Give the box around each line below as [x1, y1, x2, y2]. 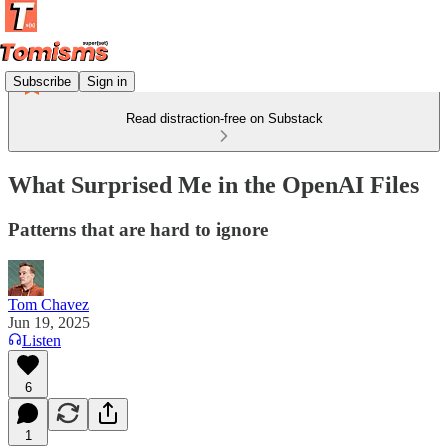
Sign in [87, 73, 127, 89]
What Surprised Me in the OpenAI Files [8, 171, 419, 198]
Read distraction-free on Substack [125, 111, 323, 126]
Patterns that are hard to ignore [8, 218, 268, 240]
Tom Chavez [8, 295, 89, 313]
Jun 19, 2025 [8, 313, 90, 331]
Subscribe [13, 73, 71, 89]
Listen [22, 331, 61, 349]
